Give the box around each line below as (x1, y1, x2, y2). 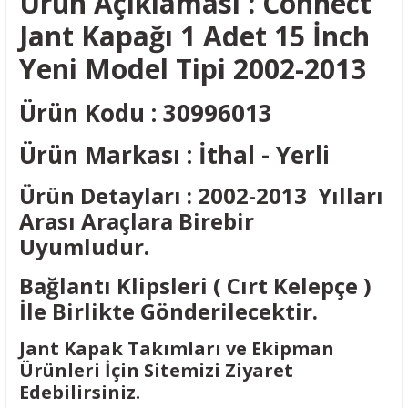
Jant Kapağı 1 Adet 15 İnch (19, 17, 370, 55)
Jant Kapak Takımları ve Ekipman (19, 336, 334, 361)
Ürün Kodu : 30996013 (19, 97, 285, 129)
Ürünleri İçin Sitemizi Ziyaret (19, 358, 293, 382)
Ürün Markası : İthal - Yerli (19, 138, 336, 171)
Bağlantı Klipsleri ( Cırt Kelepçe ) (19, 270, 372, 301)
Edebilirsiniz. (19, 380, 140, 404)
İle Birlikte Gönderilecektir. (19, 296, 318, 326)
